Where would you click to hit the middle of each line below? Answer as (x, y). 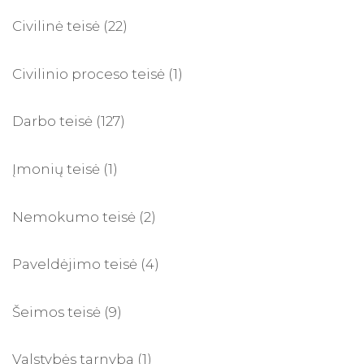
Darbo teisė (52, 121)
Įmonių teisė (56, 169)
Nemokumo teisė (74, 217)
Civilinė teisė (56, 26)
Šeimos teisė (56, 312)
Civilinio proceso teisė (89, 74)
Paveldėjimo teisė (75, 264)
